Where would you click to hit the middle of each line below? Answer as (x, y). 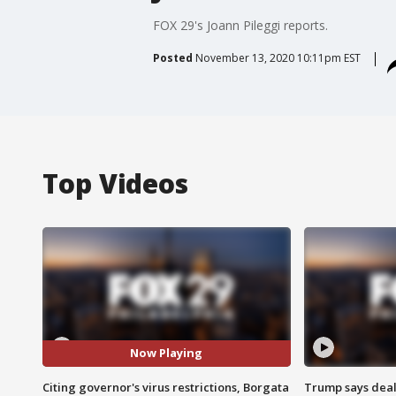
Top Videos (115, 183)
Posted (172, 57)
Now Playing (167, 353)
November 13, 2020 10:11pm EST (278, 57)
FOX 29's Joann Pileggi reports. (240, 25)
